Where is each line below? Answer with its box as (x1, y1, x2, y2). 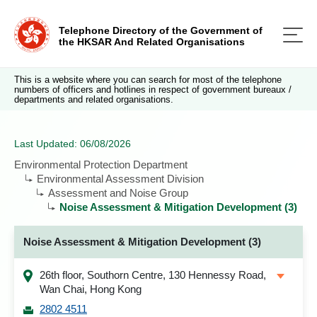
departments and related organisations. (14, 94, 173, 105)
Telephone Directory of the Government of (59, 25, 263, 36)
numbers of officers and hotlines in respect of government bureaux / (14, 84, 292, 95)
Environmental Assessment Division (37, 173, 204, 185)
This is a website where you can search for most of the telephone (14, 74, 282, 85)
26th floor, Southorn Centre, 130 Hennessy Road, (40, 269, 266, 281)
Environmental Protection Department (14, 158, 188, 171)
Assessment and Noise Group (48, 187, 188, 199)
